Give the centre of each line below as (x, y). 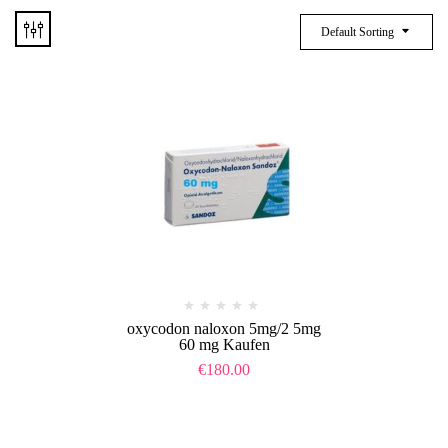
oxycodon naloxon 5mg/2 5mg (224, 328)
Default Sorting (357, 32)
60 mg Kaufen (224, 344)
